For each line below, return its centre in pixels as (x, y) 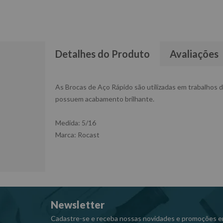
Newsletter (78, 205)
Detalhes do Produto (103, 54)
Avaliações (194, 54)
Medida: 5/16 (76, 123)
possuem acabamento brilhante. (105, 99)
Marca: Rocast (77, 135)
